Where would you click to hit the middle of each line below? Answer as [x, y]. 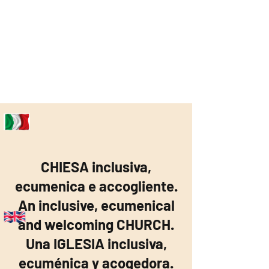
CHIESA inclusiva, [96, 167]
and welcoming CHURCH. [96, 224]
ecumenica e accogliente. [96, 186]
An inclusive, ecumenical [96, 205]
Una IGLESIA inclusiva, [96, 243]
